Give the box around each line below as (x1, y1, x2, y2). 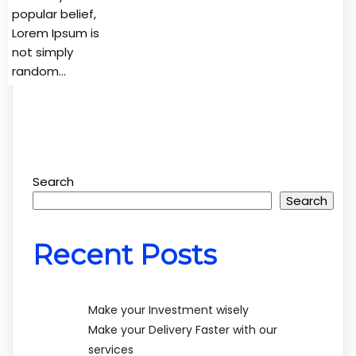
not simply (12, 43, 73, 60)
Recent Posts (33, 237, 217, 272)
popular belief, (12, 5, 96, 22)
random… (12, 62, 66, 79)
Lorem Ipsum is (12, 24, 99, 41)
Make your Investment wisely (88, 301, 249, 318)
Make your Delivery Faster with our (88, 321, 277, 338)
